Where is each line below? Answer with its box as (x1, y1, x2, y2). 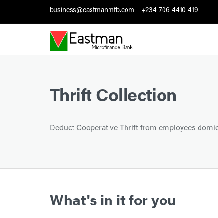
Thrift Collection (50, 89, 177, 106)
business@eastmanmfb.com (50, 7, 134, 14)
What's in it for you (50, 195, 176, 209)
